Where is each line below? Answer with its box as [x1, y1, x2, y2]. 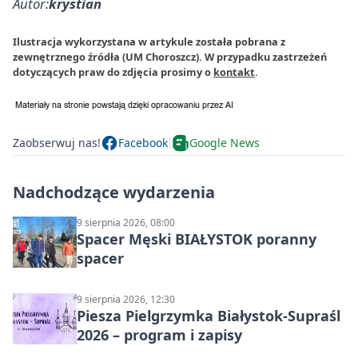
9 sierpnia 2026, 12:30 [77, 292, 175, 306]
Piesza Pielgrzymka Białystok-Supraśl [77, 305, 340, 325]
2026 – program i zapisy [77, 324, 242, 344]
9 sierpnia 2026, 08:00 [77, 215, 175, 229]
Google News [189, 135, 260, 151]
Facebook [118, 135, 168, 151]
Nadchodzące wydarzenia [13, 181, 215, 203]
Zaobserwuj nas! [13, 135, 101, 151]
